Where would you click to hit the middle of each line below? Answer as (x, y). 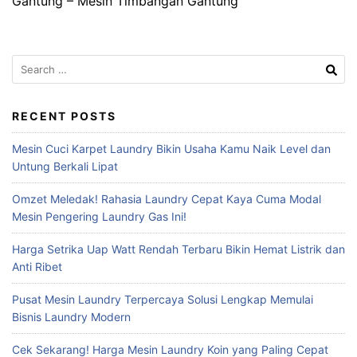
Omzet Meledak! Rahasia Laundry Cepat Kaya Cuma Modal (167, 198)
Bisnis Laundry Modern (71, 316)
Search (29, 62)
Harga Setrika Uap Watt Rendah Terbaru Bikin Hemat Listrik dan (178, 249)
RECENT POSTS (64, 116)
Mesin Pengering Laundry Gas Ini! (99, 216)
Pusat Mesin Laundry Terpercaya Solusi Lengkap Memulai (163, 299)
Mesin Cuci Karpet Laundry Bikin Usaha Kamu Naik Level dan (171, 148)
